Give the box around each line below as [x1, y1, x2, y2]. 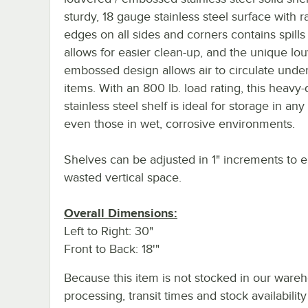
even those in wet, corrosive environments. [64, 116, 295, 131]
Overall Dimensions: [64, 206, 177, 220]
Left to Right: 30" [64, 223, 153, 238]
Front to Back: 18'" [64, 241, 159, 256]
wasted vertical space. [64, 170, 181, 184]
